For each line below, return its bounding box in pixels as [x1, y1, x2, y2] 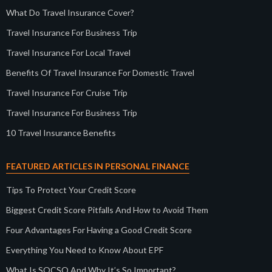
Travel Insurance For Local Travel [6, 47, 131, 58]
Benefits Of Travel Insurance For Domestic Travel [6, 67, 194, 78]
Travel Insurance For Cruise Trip [6, 87, 127, 98]
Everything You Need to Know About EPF [6, 245, 163, 256]
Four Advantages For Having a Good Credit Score [6, 225, 192, 236]
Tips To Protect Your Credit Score [6, 185, 136, 195]
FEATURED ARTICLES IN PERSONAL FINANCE [6, 161, 189, 172]
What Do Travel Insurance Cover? [6, 7, 134, 18]
